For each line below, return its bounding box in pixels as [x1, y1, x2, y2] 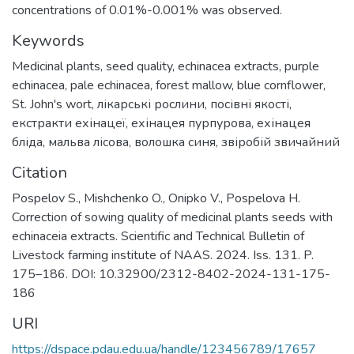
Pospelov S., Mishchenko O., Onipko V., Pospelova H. [12, 190, 300, 207]
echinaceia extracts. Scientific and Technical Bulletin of [12, 228, 304, 245]
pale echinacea [70, 77, 150, 94]
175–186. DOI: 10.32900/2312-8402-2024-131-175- [12, 265, 330, 283]
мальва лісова [48, 134, 129, 151]
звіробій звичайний [221, 134, 340, 151]
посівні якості [210, 96, 289, 113]
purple [284, 58, 319, 75]
